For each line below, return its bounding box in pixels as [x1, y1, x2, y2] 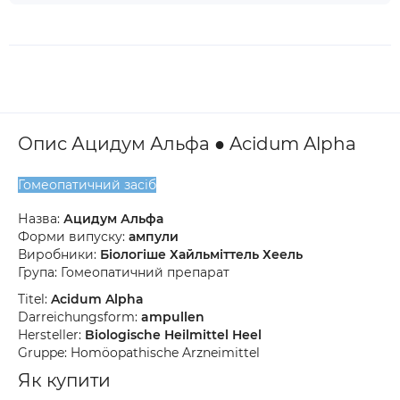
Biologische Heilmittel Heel [85, 327, 262, 343]
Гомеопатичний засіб [18, 177, 156, 193]
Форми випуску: [18, 229, 129, 245]
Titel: [18, 291, 51, 307]
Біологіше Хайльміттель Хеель [100, 246, 303, 262]
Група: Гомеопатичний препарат [18, 264, 229, 280]
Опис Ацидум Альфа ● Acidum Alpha [18, 133, 356, 154]
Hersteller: [18, 327, 85, 343]
